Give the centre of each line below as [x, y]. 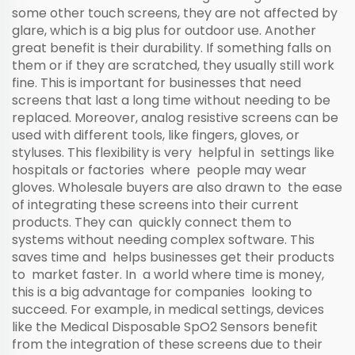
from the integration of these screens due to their [167, 344]
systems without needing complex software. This [163, 240]
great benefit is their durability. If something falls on [172, 48]
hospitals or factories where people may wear [159, 170]
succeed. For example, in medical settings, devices [168, 309]
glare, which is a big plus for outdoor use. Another [164, 31]
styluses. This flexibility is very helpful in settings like [173, 153]
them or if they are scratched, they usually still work [175, 65]
